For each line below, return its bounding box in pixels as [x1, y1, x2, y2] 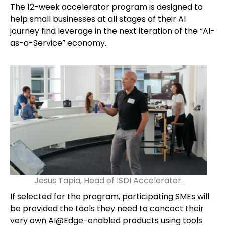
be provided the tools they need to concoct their [10, 203, 204, 214]
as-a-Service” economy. [10, 37, 108, 49]
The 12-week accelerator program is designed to [10, 1, 203, 13]
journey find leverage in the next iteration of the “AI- [10, 25, 215, 37]
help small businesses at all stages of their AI [10, 13, 186, 25]
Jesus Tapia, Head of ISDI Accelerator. [34, 175, 183, 186]
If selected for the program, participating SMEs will [10, 191, 209, 202]
